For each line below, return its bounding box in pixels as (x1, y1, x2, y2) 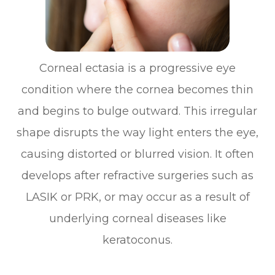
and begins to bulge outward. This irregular (18, 104, 257, 118)
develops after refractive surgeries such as (21, 168, 254, 182)
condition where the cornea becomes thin (21, 82, 254, 96)
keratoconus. (103, 233, 172, 247)
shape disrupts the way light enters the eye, (17, 125, 258, 139)
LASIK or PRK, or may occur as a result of (25, 190, 250, 204)
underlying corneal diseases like (48, 211, 227, 225)
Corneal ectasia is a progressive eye (39, 61, 236, 75)
